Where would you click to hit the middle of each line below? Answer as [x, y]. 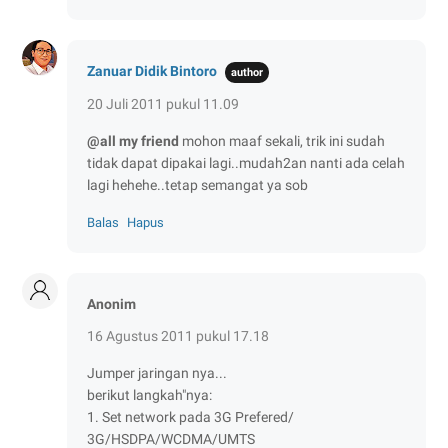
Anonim [111, 303]
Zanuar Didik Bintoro [152, 70]
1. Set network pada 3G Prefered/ [190, 416]
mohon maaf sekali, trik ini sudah [282, 140]
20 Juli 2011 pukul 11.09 [163, 103]
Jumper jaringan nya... [157, 372]
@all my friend [133, 140]
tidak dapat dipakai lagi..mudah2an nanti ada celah [246, 162]
